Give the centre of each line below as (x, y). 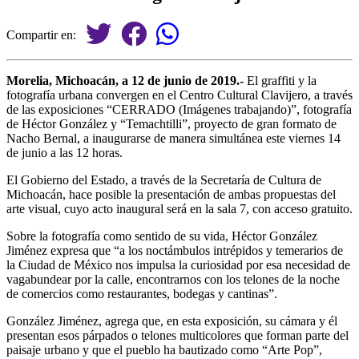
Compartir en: (46, 34)
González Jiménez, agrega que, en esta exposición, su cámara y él (172, 321)
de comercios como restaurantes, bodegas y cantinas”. (142, 293)
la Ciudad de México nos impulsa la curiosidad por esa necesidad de (178, 264)
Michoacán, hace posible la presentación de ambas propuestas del (171, 194)
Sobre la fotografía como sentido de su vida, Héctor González (162, 236)
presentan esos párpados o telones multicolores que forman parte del (177, 335)
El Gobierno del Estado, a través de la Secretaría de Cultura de (164, 179)
